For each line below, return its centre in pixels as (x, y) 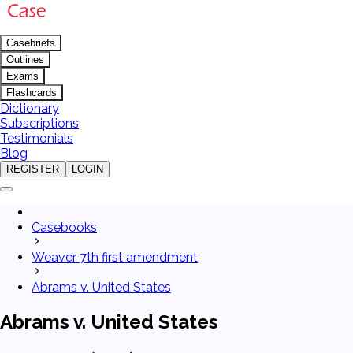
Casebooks (64, 227)
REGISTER (33, 169)
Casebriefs (31, 43)
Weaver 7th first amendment (115, 257)
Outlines (25, 59)
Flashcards (32, 93)
